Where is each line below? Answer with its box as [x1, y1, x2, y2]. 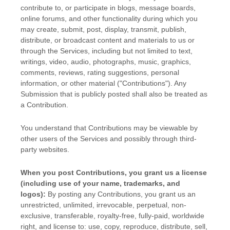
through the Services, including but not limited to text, [21, 47, 193, 55]
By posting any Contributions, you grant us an [48, 190, 196, 199]
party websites [21, 145, 67, 154]
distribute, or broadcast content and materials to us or [21, 36, 195, 45]
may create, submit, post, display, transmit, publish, [21, 25, 186, 34]
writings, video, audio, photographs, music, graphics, [21, 57, 191, 66]
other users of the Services [21, 135, 108, 143]
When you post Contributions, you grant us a [21, 168, 182, 177]
